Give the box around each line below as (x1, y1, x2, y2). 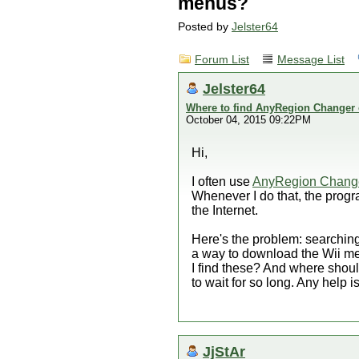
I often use (192, 175, 252, 188)
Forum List (195, 54, 249, 66)
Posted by (178, 21, 232, 33)
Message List (277, 54, 345, 66)
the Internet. (192, 204, 258, 217)
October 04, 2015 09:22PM (186, 114, 311, 126)
